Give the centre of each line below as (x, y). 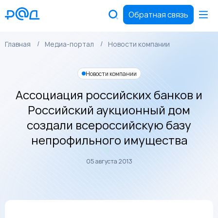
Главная (18, 44)
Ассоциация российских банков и (109, 95)
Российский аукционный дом (109, 110)
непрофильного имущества (109, 140)
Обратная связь (158, 15)
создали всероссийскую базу (109, 125)
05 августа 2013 (109, 161)
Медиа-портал (69, 44)
